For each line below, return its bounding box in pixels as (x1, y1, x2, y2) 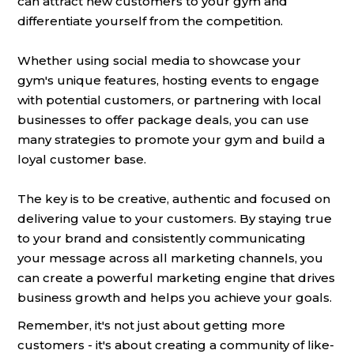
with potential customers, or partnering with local (17, 92, 322, 108)
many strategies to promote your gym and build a (17, 132, 325, 148)
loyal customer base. (17, 152, 146, 168)
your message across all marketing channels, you (17, 250, 323, 266)
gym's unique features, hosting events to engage (17, 73, 319, 88)
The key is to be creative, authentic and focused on (17, 191, 330, 207)
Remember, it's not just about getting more (17, 318, 285, 333)
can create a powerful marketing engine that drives (17, 270, 335, 286)
